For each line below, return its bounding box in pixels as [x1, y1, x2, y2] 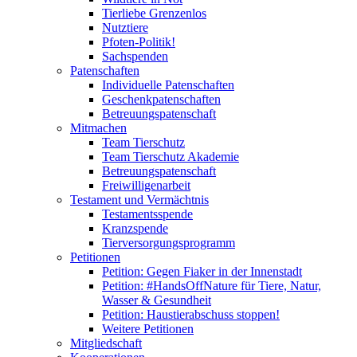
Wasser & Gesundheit [102, 293, 211, 307]
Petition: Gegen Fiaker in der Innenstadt [102, 265, 302, 278]
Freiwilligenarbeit [102, 178, 190, 192]
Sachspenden [102, 49, 168, 63]
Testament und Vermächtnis [70, 193, 209, 206]
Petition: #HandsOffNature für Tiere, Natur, [102, 279, 321, 292]
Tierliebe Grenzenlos [102, 6, 206, 20]
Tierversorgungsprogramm [102, 236, 235, 249]
